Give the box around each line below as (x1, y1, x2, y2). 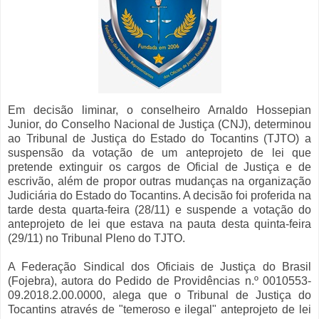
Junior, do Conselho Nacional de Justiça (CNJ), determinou (8, 118, 311, 131)
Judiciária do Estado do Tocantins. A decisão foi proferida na (8, 189, 311, 202)
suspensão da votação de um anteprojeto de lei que (8, 147, 311, 159)
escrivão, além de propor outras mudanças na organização (8, 175, 311, 188)
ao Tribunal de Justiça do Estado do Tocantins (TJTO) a (8, 132, 311, 145)
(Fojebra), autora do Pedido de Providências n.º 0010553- (8, 275, 311, 288)
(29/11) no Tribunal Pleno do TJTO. (8, 232, 188, 245)
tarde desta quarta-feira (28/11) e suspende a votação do (8, 204, 311, 216)
